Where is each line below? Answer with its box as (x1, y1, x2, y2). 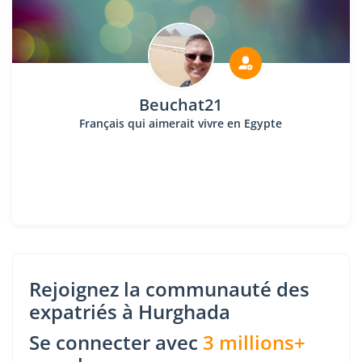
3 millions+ (203, 329, 305, 356)
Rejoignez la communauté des (29, 276, 309, 302)
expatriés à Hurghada (29, 298, 230, 325)
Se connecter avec (29, 329, 203, 356)
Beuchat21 (139, 94, 223, 116)
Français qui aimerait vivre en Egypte (79, 116, 283, 131)
